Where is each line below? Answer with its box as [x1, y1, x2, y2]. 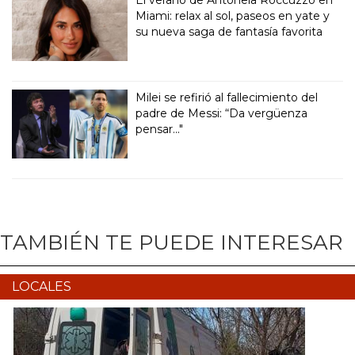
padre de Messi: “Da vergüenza [136, 105, 308, 120]
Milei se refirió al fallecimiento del [136, 90, 319, 105]
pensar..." [136, 121, 184, 136]
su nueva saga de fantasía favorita [136, 24, 323, 39]
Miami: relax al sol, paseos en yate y [136, 8, 330, 23]
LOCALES [12, 278, 71, 294]
